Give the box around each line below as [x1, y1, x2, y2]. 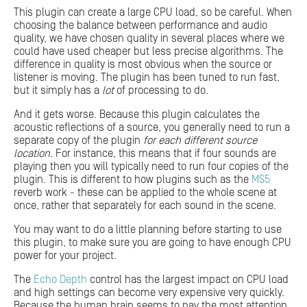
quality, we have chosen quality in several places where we [14, 32, 284, 45]
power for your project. [14, 249, 116, 262]
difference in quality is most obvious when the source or [14, 58, 272, 71]
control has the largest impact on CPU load [87, 273, 288, 286]
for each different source [143, 134, 257, 147]
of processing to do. [114, 84, 208, 97]
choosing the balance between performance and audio [14, 19, 267, 32]
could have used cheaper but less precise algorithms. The [14, 45, 283, 58]
